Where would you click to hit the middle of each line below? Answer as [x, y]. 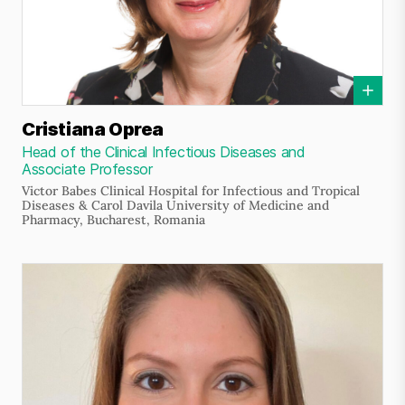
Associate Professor [87, 169]
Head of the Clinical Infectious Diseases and [164, 152]
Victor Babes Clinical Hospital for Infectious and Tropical [191, 191]
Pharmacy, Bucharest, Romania [113, 220]
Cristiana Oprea [93, 129]
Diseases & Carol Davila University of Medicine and [175, 205]
